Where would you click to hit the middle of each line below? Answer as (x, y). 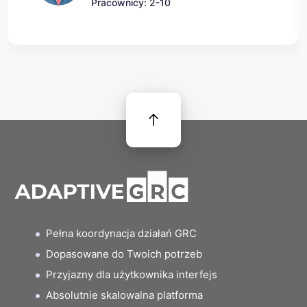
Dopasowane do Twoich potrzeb (124, 254)
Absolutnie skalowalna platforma (124, 295)
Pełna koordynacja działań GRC (121, 233)
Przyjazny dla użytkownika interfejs (132, 274)
